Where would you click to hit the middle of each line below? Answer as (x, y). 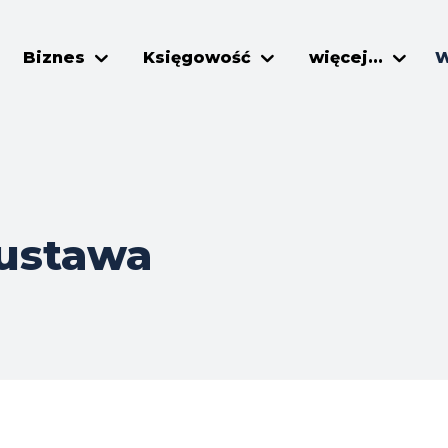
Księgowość (197, 57)
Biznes (54, 57)
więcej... (346, 57)
